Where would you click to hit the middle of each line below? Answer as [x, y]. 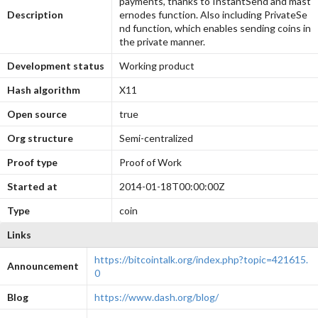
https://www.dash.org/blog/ [156, 297]
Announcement [43, 265]
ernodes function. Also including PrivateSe [213, 14]
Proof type [32, 162]
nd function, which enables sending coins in [215, 28]
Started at [32, 186]
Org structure [40, 138]
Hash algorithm [43, 89]
